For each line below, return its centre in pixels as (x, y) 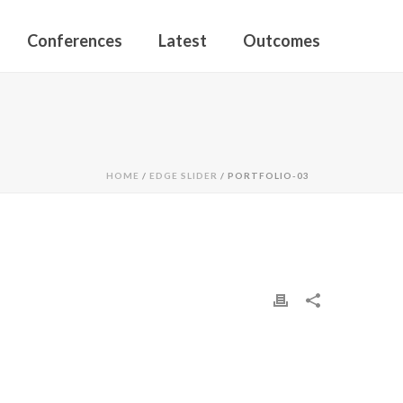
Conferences (75, 40)
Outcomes (282, 40)
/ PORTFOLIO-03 (264, 175)
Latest (183, 40)
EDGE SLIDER (184, 175)
